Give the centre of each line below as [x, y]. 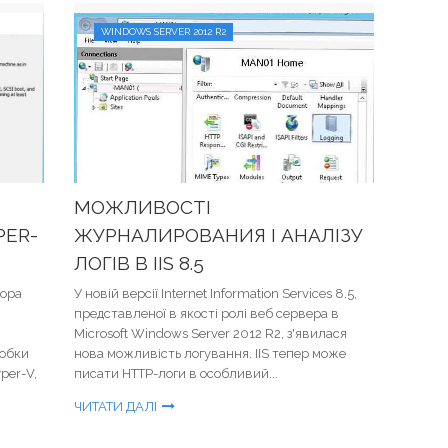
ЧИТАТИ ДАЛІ [115, 406]
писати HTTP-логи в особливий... [176, 373]
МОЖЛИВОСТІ [142, 207]
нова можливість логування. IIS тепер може [210, 353]
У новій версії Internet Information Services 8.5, [215, 293]
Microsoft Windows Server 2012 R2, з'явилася [210, 333]
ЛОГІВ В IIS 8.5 [139, 263]
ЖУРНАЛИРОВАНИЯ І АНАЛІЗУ [218, 235]
